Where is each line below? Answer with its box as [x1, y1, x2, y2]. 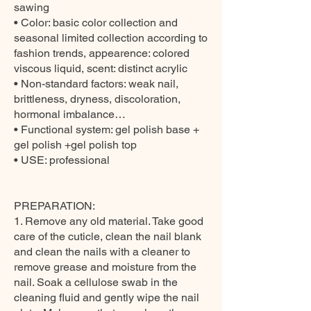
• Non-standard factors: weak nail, [14, 77, 178, 90]
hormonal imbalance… [14, 108, 126, 121]
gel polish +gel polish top [14, 138, 137, 151]
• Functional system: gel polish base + [14, 123, 199, 136]
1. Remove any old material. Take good [14, 215, 203, 228]
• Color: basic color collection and [14, 16, 178, 29]
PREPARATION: [14, 199, 95, 212]
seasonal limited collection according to [14, 31, 208, 44]
